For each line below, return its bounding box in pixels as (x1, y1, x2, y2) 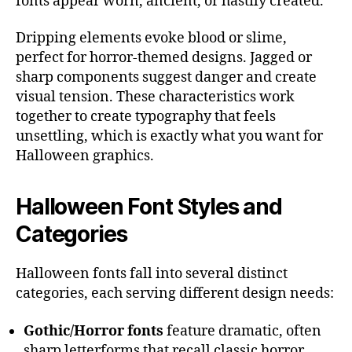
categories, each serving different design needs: (16, 284, 334, 303)
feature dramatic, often (163, 321, 321, 340)
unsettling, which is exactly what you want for (16, 127, 323, 146)
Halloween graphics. (16, 147, 154, 166)
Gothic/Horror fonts (24, 321, 163, 340)
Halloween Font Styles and (16, 193, 282, 221)
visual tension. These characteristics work (16, 88, 295, 107)
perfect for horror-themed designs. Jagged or (16, 49, 312, 68)
